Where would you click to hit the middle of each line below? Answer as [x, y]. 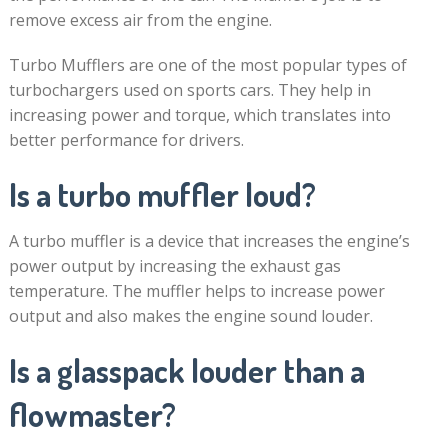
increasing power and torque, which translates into [199, 115]
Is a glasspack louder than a [186, 370]
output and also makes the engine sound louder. [190, 316]
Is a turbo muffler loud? [162, 194]
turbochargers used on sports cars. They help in [189, 90]
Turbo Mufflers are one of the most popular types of [207, 65]
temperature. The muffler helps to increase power [196, 291]
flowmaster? [92, 414]
